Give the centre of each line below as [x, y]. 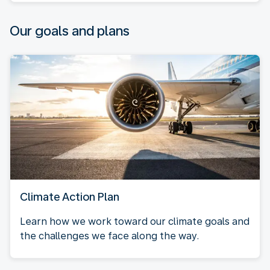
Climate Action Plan [70, 196]
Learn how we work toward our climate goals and [135, 221]
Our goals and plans [70, 30]
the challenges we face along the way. [109, 236]
